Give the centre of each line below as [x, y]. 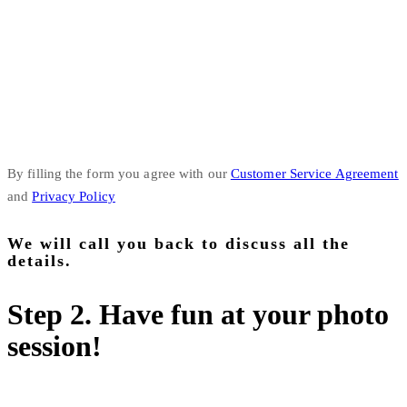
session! [55, 346]
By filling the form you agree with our [119, 173]
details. [40, 260]
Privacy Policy [74, 196]
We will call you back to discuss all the [179, 243]
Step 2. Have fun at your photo [198, 314]
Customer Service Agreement [314, 173]
